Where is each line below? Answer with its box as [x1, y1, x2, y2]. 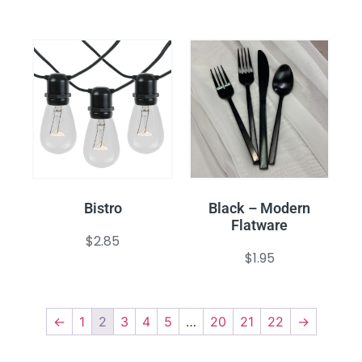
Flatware [231, 217, 288, 234]
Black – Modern [208, 200, 310, 217]
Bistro [83, 200, 122, 217]
